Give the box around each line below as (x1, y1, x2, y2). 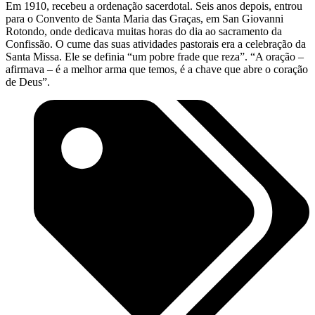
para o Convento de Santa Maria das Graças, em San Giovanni (6, 13, 283, 25)
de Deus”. (6, 76, 50, 89)
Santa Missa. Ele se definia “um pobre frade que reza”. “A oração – (6, 51, 304, 63)
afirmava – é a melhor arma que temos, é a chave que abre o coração (6, 63, 308, 76)
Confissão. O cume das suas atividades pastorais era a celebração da (6, 38, 306, 51)
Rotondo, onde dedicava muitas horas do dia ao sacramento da (6, 25, 282, 38)
